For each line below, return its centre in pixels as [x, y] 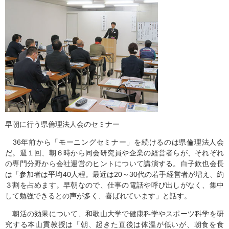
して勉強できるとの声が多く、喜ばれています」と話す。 [98, 196]
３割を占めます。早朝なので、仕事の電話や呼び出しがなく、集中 [114, 185]
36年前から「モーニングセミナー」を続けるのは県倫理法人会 [114, 142]
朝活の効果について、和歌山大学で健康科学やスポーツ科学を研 [114, 214]
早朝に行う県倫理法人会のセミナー [62, 124]
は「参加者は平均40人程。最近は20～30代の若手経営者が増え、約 [114, 175]
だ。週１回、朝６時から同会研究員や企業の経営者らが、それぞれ [114, 153]
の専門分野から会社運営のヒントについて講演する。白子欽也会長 [114, 164]
